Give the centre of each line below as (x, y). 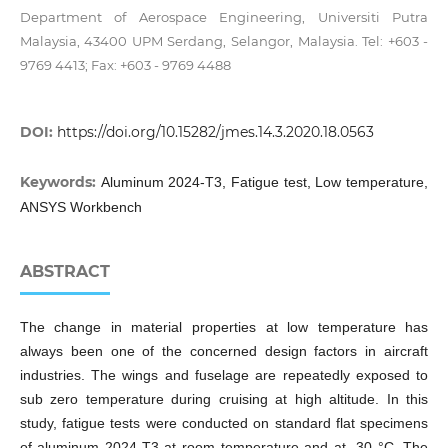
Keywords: (60, 182)
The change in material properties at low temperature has (224, 327)
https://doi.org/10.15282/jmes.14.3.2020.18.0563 (215, 132)
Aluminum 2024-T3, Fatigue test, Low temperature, (264, 182)
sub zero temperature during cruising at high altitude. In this (224, 399)
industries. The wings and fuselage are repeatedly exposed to (224, 375)
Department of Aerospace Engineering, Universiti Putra (224, 17)
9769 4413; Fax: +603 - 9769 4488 (125, 65)
